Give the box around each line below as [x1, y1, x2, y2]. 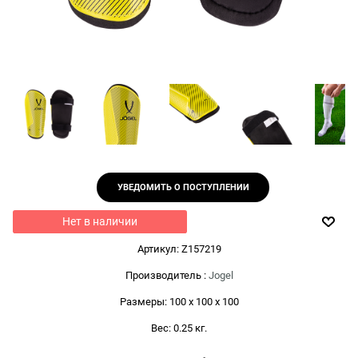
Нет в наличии [62, 214, 137, 228]
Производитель [125, 268, 201, 281]
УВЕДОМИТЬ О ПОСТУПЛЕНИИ [117, 181, 249, 193]
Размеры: [119, 295, 167, 308]
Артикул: [137, 242, 179, 255]
